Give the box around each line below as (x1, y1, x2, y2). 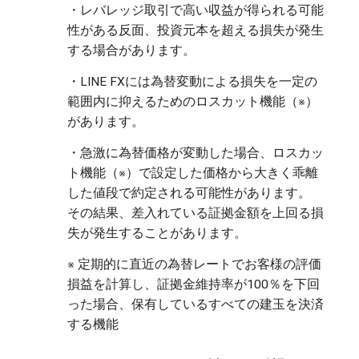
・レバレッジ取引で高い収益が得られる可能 (67, 3, 324, 18)
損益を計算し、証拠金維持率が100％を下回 (67, 277, 320, 292)
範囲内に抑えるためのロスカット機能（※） (67, 95, 318, 110)
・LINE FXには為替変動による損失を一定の (67, 75, 317, 90)
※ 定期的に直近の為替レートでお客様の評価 (67, 257, 321, 272)
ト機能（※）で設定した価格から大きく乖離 (67, 166, 318, 181)
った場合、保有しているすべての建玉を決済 (67, 297, 324, 313)
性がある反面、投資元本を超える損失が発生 (67, 23, 324, 38)
